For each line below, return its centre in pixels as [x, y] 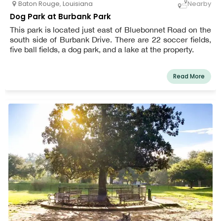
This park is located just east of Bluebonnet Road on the [110, 29]
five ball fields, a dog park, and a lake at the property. [102, 49]
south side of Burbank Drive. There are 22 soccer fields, [110, 39]
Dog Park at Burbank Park [60, 16]
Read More [189, 76]
